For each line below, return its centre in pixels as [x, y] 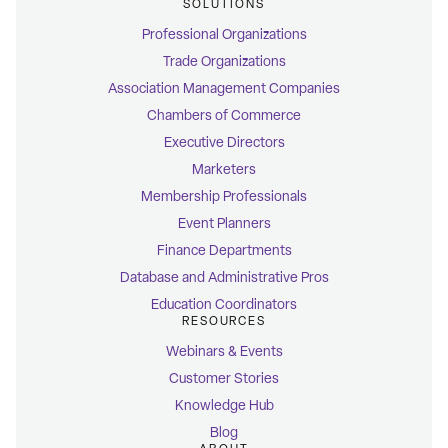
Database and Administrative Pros [224, 278]
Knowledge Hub [224, 406]
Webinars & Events [224, 352]
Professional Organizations [224, 35]
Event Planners [224, 224]
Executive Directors [224, 143]
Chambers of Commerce [224, 116]
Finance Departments [224, 251]
